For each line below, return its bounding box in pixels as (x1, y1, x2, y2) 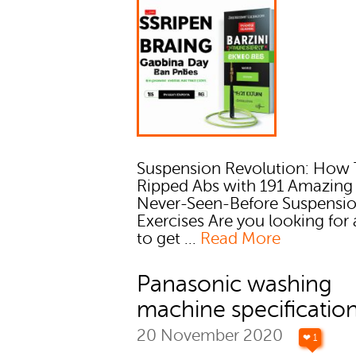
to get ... (137, 230, 201, 249)
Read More (200, 230, 281, 249)
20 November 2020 (137, 327, 288, 346)
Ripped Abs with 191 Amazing (137, 177, 354, 196)
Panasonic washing (137, 272, 333, 298)
